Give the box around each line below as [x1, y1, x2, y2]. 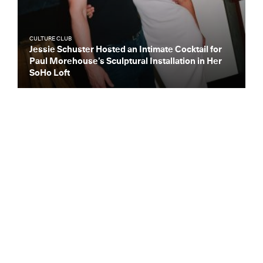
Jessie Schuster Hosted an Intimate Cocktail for [29, 45, 222, 54]
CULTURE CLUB [29, 36, 72, 42]
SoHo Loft [29, 69, 70, 77]
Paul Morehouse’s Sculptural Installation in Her [29, 57, 222, 66]
